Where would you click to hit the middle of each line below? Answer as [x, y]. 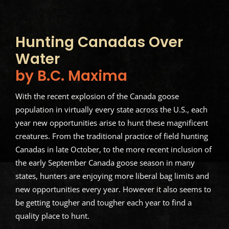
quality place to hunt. [52, 216]
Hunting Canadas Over [99, 42]
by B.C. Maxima [71, 76]
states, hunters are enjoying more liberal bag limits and [112, 176]
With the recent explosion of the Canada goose [97, 96]
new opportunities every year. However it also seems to [113, 189]
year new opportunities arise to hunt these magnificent [111, 123]
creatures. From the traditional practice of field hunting [111, 136]
